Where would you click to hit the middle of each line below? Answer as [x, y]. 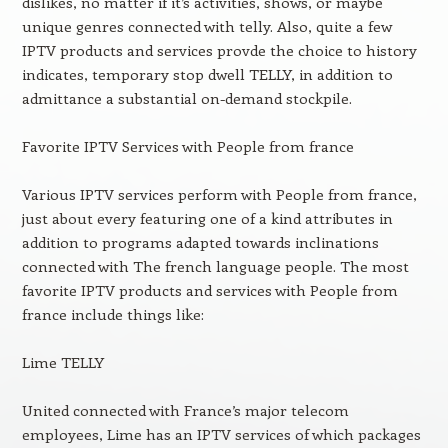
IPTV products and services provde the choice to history [219, 50]
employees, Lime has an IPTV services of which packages [221, 434]
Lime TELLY [62, 362]
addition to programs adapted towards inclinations [200, 242]
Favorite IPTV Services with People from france [187, 146]
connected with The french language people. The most [215, 266]
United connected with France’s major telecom [185, 410]
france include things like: [112, 314]
